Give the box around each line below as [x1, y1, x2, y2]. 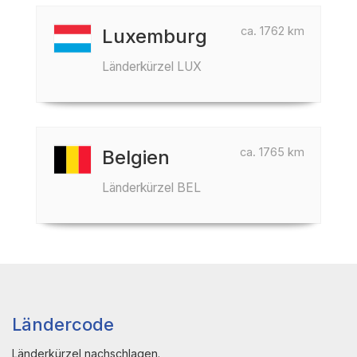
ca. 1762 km [241, 24, 304, 37]
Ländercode [12, 314, 114, 335]
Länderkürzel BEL [102, 180, 201, 195]
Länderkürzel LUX [102, 59, 202, 74]
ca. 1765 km [240, 145, 304, 159]
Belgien [102, 146, 170, 169]
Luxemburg [102, 25, 207, 48]
